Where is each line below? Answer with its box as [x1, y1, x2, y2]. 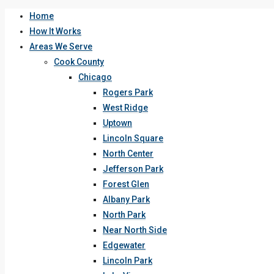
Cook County [54, 57, 104, 67]
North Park [103, 210, 146, 220]
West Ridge [103, 103, 148, 113]
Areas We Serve [29, 42, 92, 51]
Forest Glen [103, 179, 149, 189]
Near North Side [103, 225, 167, 235]
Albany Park [103, 194, 150, 204]
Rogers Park [103, 87, 153, 97]
